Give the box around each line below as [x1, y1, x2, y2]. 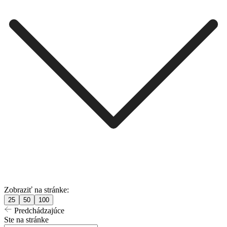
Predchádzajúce [12, 206, 64, 215]
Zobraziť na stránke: [4, 185, 69, 194]
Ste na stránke [4, 215, 49, 224]
